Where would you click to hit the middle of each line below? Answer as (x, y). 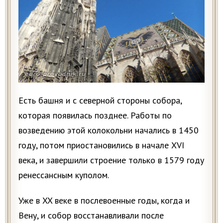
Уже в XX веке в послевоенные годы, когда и (104, 201)
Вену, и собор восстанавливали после (91, 216)
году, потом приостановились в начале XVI (101, 145)
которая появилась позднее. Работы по (95, 115)
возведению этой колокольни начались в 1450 (109, 130)
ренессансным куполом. (64, 175)
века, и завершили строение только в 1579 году (111, 160)
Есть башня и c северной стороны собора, (100, 101)
